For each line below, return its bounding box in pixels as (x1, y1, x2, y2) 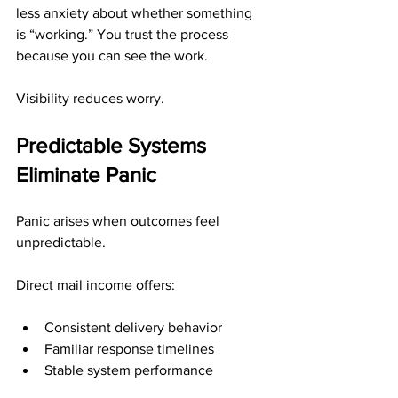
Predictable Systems (16, 133, 211, 157)
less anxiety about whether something (16, 5, 256, 20)
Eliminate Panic (16, 163, 156, 187)
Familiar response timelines (44, 341, 214, 356)
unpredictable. (16, 235, 106, 250)
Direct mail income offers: (16, 277, 175, 292)
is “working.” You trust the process (16, 27, 232, 42)
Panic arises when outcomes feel (16, 213, 223, 228)
